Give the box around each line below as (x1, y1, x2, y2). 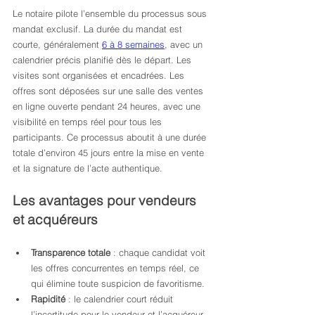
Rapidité (31, 293, 65, 304)
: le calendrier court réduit (65, 293, 176, 304)
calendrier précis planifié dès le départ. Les (13, 54, 194, 65)
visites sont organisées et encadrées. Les (13, 70, 187, 81)
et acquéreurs (13, 211, 98, 228)
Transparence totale (31, 247, 110, 258)
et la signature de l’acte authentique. (13, 162, 162, 174)
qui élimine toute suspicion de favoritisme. (31, 278, 205, 289)
